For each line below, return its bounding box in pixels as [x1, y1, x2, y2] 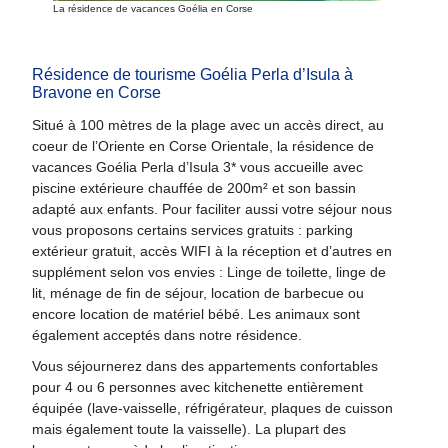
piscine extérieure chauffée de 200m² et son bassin [31, 180, 356, 196]
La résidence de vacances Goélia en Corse [53, 3, 253, 14]
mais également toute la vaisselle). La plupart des [31, 421, 346, 437]
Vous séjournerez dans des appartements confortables [31, 358, 378, 374]
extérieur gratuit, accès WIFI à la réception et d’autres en [31, 243, 392, 259]
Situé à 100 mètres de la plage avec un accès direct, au [31, 117, 384, 133]
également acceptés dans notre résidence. [31, 327, 302, 343]
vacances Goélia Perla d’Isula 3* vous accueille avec [31, 159, 363, 175]
